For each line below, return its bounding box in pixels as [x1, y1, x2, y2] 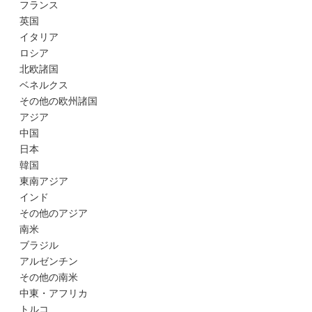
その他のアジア [19, 208, 88, 219]
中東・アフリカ [19, 288, 88, 299]
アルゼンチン [19, 256, 78, 267]
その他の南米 [19, 272, 78, 283]
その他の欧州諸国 [19, 95, 97, 107]
